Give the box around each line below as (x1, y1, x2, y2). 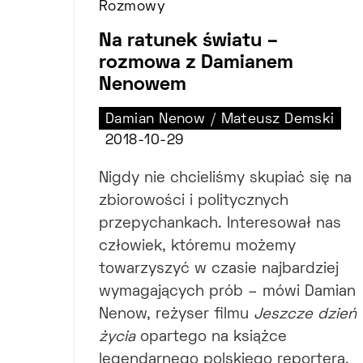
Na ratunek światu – (99, 32, 279, 50)
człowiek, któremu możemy (99, 239, 296, 254)
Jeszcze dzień (254, 307, 357, 322)
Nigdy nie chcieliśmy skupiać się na (99, 171, 352, 186)
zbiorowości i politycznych (99, 194, 288, 208)
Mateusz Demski (220, 113, 335, 126)
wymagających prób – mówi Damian (99, 284, 356, 299)
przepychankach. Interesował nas (99, 216, 341, 231)
